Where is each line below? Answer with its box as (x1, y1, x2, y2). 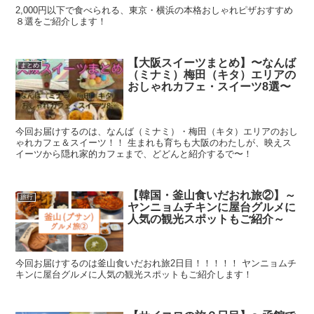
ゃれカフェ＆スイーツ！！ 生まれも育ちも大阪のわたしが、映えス (15, 137, 292, 148)
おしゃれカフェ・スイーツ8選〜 (128, 81, 292, 93)
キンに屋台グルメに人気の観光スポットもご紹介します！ (15, 268, 253, 280)
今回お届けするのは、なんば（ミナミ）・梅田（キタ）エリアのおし (15, 125, 299, 137)
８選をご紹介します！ (15, 16, 107, 27)
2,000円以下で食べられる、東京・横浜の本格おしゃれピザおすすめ (15, 5, 294, 16)
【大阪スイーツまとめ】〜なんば (128, 57, 296, 69)
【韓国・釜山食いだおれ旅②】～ (128, 189, 296, 201)
